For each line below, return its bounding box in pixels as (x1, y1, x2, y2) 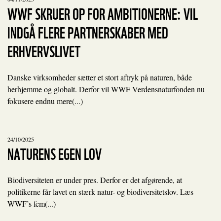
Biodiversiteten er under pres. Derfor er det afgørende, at (7, 175, 182, 185)
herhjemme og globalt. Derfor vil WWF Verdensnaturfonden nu (7, 84, 205, 94)
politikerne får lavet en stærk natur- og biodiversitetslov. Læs (7, 186, 193, 197)
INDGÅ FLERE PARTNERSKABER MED (7, 20, 168, 43)
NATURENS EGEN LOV (7, 141, 102, 164)
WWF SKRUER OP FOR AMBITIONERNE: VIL (7, 1, 198, 24)
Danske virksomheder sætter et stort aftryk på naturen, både (7, 72, 192, 82)
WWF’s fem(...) (7, 198, 56, 209)
